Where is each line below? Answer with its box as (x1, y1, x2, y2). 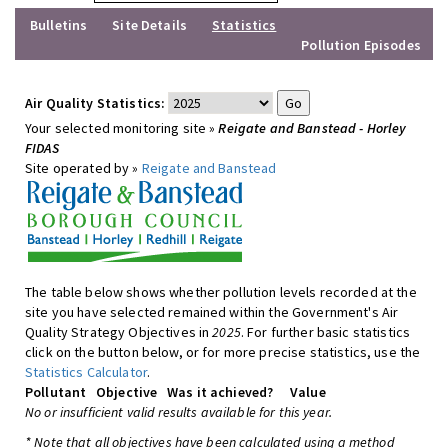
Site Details (112, 16, 187, 34)
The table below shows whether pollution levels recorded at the (25, 283, 417, 301)
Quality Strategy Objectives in (25, 323, 213, 341)
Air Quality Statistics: (25, 94, 166, 112)
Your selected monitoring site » (25, 119, 219, 137)
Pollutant (25, 383, 87, 401)
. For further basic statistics (240, 323, 411, 341)
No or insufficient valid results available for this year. (25, 403, 332, 421)
